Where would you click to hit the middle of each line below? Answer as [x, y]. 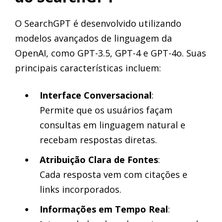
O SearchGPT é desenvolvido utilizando [98, 23]
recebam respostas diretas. [98, 140]
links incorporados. [81, 189]
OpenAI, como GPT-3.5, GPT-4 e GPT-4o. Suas [111, 53]
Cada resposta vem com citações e [113, 174]
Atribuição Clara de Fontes [99, 160]
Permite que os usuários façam [106, 110]
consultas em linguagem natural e [112, 125]
